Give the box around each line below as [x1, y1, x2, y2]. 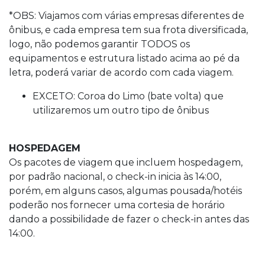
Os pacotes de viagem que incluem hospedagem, [9, 156, 243, 168]
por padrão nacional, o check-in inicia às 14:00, [9, 170, 221, 182]
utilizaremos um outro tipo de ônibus [33, 104, 209, 116]
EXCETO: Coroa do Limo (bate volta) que [33, 90, 224, 102]
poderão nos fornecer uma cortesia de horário [9, 199, 225, 211]
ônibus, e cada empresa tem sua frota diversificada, [9, 24, 248, 35]
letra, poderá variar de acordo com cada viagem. [9, 66, 234, 78]
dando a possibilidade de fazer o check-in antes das [9, 213, 249, 225]
